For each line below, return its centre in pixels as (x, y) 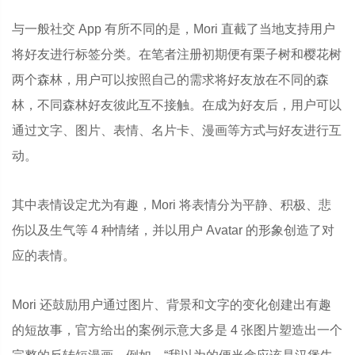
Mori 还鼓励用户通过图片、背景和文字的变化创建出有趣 (172, 305)
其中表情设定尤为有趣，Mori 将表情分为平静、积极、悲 (172, 205)
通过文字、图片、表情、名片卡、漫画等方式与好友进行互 (177, 130)
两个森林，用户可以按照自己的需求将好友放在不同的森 (170, 80)
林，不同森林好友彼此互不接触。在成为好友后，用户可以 (177, 105)
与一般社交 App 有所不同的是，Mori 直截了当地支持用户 (174, 29)
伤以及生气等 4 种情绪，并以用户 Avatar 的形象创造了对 (173, 230)
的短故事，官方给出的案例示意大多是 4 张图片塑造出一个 (177, 330)
